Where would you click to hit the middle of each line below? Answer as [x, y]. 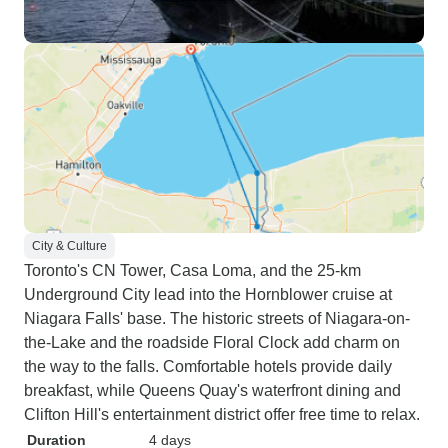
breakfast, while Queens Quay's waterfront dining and [212, 390]
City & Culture [69, 246]
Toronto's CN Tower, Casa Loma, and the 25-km [192, 270]
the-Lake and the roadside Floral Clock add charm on [212, 342]
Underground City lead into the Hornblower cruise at [208, 294]
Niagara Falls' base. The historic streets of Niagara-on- [217, 318]
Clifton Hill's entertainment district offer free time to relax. [222, 414]
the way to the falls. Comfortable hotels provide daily [208, 366]
